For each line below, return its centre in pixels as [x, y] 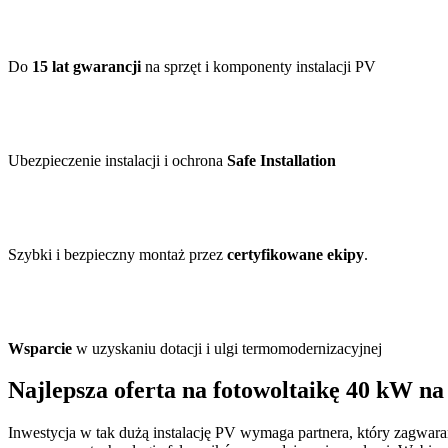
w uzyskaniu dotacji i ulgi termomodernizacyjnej [227, 348]
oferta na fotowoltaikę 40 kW [263, 390]
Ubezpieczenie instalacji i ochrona [117, 160]
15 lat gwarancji [86, 66]
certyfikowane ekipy [295, 254]
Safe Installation [281, 160]
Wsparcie [40, 348]
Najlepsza [61, 390]
